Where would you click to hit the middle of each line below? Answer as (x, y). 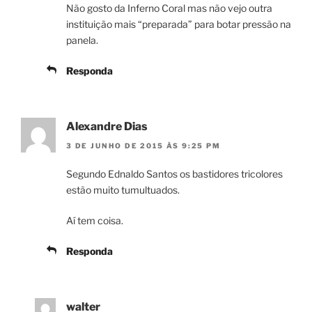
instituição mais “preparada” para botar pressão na (179, 24)
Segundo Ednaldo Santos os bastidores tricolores (174, 174)
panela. (82, 40)
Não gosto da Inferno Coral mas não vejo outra (169, 8)
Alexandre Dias (107, 126)
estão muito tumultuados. (123, 190)
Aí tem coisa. (95, 221)
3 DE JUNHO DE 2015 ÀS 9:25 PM (143, 146)
